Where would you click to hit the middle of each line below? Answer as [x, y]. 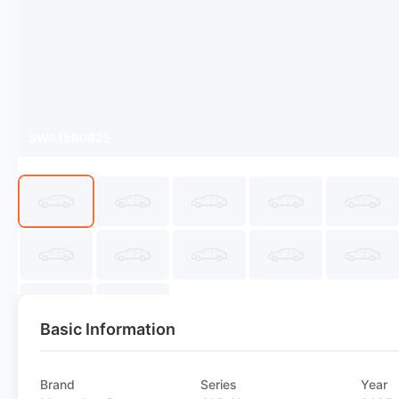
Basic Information [108, 329]
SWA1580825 [70, 138]
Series [219, 384]
